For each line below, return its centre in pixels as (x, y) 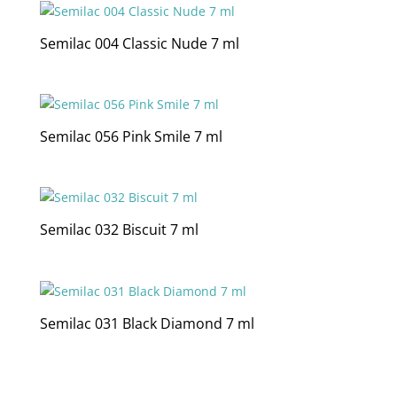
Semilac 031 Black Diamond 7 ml (147, 323)
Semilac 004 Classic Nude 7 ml (139, 43)
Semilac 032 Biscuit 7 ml (119, 230)
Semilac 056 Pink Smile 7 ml (131, 137)
